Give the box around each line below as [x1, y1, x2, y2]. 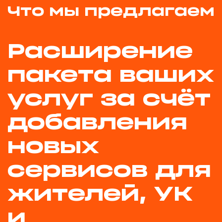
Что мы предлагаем [7, 4, 215, 19]
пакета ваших [7, 65, 214, 86]
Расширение [7, 42, 193, 62]
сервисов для [7, 161, 211, 181]
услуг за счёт [7, 89, 211, 110]
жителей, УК [7, 184, 193, 205]
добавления [7, 113, 187, 133]
